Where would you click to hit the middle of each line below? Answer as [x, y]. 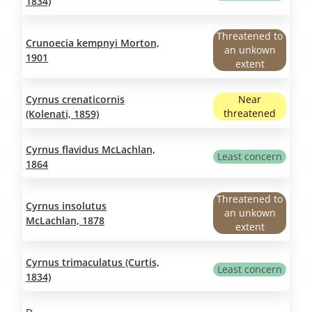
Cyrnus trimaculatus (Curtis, [93, 263]
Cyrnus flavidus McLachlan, [91, 150]
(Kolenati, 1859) [62, 114]
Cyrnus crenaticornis [75, 100]
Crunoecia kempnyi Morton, [93, 43]
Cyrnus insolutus [66, 206]
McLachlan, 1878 [65, 221]
